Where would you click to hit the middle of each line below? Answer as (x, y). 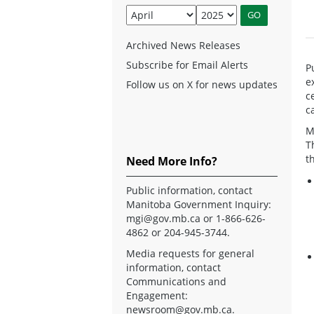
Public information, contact (189, 190)
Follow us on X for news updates (202, 84)
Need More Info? (172, 161)
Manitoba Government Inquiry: (199, 204)
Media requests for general (190, 253)
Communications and (176, 281)
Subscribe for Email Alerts (187, 64)
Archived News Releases (183, 45)
